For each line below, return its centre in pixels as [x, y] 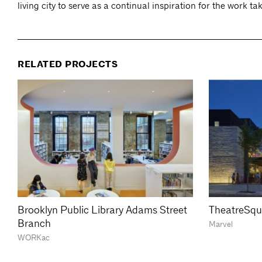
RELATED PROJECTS [68, 65]
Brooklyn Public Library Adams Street [102, 209]
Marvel [221, 224]
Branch [34, 223]
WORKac [34, 237]
